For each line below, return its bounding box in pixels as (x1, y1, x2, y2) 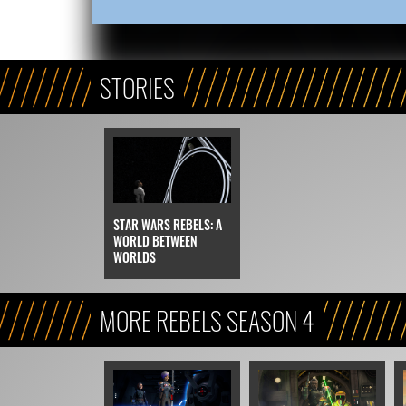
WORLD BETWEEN (112, 231, 198, 251)
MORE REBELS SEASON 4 (99, 302, 314, 340)
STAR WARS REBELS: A (112, 215, 222, 235)
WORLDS (112, 247, 156, 267)
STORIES (99, 69, 175, 106)
